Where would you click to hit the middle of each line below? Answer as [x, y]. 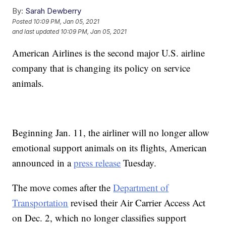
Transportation [40, 203]
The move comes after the [63, 188]
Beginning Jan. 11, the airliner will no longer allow [111, 133]
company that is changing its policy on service [101, 68]
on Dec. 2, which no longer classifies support [99, 218]
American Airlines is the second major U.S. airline [109, 53]
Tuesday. [139, 163]
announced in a [43, 163]
